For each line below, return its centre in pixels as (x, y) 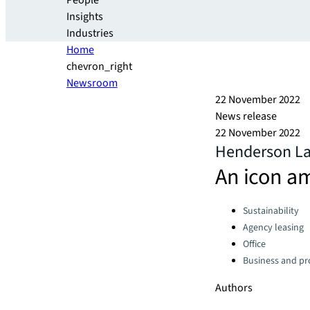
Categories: (241, 207)
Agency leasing (273, 228)
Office (254, 244)
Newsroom (92, 83)
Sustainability (271, 211)
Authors (234, 288)
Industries (90, 33)
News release (246, 116)
